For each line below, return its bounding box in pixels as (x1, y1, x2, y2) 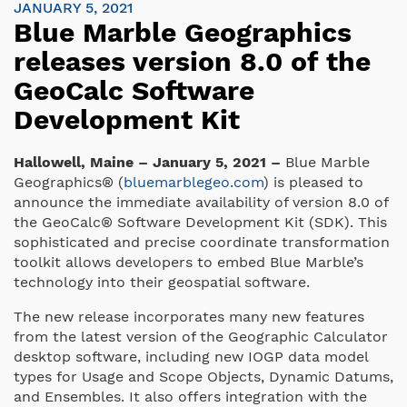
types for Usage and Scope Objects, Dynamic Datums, (14, 367, 393, 385)
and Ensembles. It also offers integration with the (14, 387, 367, 405)
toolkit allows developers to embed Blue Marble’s (14, 253, 363, 271)
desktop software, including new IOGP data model (14, 347, 368, 365)
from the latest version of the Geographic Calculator (14, 327, 388, 345)
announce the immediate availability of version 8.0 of (14, 193, 388, 211)
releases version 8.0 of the (14, 45, 371, 77)
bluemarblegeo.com (124, 173, 263, 191)
